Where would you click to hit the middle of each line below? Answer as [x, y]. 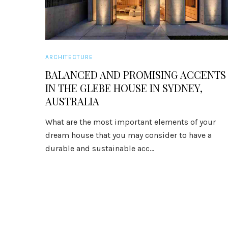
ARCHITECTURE [69, 57]
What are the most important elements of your [130, 122]
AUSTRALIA [72, 101]
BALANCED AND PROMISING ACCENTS [135, 75]
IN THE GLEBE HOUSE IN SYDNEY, [124, 88]
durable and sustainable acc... [99, 148]
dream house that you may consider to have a [128, 135]
